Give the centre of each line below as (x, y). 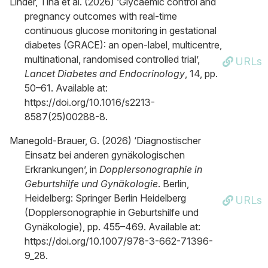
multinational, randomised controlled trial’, (112, 59)
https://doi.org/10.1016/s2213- (90, 102)
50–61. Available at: (66, 88)
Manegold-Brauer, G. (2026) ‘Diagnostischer (105, 141)
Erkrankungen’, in (62, 169)
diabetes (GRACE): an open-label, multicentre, (123, 45)
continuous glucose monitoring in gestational (121, 31)
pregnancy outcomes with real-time (101, 16)
